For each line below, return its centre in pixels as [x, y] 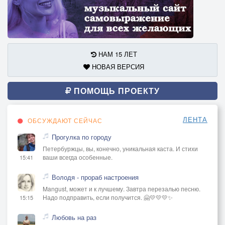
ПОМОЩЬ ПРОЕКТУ [116, 90]
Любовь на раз [74, 217]
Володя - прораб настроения [95, 177]
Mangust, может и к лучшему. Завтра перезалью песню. [122, 188]
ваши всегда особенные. [78, 157]
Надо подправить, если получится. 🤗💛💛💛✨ [108, 197]
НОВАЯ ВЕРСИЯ [117, 66]
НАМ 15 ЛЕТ [117, 54]
